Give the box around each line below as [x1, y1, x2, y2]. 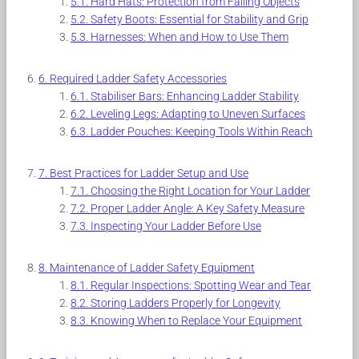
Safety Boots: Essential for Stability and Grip [91, 12, 309, 26]
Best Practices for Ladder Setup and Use [50, 166, 248, 179]
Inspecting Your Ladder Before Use [91, 219, 261, 232]
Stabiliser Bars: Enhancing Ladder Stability [91, 89, 299, 103]
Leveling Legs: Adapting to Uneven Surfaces [91, 107, 305, 120]
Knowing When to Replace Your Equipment [91, 313, 302, 327]
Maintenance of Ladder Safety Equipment [50, 260, 255, 274]
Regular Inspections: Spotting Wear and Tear [91, 278, 311, 292]
